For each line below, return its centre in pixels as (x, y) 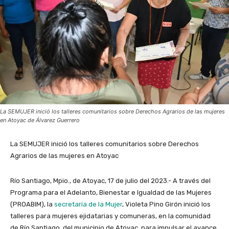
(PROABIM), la (32, 204)
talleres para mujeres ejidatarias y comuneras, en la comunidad (110, 216)
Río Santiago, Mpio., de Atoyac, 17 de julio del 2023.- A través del (110, 181)
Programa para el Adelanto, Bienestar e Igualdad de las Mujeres (111, 193)
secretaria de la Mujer (88, 204)
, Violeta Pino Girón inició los (166, 204)
